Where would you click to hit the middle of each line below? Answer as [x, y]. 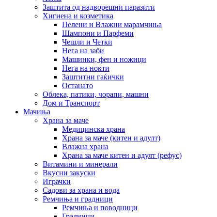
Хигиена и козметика [78, 16]
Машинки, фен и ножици [104, 60]
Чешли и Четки [87, 42]
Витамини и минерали [80, 164]
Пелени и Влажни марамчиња [112, 25]
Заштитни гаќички [93, 77]
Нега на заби [83, 51]
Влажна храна [85, 147]
